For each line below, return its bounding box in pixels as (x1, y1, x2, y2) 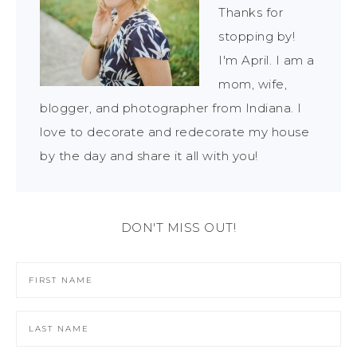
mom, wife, (218, 76, 287, 92)
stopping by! (218, 29, 295, 45)
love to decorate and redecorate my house (40, 124, 309, 140)
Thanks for (218, 5, 283, 21)
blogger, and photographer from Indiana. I (40, 100, 302, 116)
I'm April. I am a (218, 53, 315, 69)
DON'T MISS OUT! (120, 220, 237, 236)
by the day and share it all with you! (40, 148, 258, 164)
